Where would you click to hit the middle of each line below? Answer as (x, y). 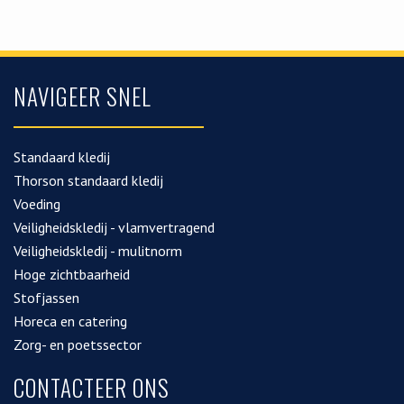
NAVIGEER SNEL (83, 96)
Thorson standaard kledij (88, 180)
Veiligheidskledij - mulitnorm (98, 251)
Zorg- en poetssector (78, 344)
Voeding (37, 204)
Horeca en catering (70, 321)
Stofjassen (46, 298)
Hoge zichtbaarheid (72, 274)
